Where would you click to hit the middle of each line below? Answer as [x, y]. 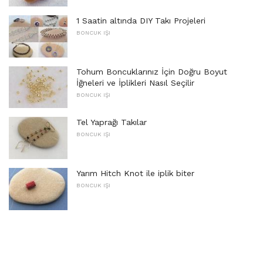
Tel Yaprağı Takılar [112, 122]
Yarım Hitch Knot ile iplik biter [135, 173]
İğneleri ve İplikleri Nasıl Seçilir [135, 82]
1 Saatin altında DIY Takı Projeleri [141, 21]
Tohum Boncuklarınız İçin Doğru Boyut [152, 71]
